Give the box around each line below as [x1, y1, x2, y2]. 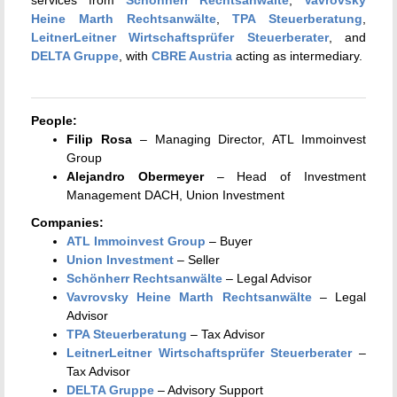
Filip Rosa [66, 131, 132, 146]
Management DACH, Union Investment [66, 187, 284, 202]
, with [119, 48, 152, 63]
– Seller [174, 252, 220, 267]
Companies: [31, 214, 104, 230]
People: [31, 113, 77, 128]
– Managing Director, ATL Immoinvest [131, 131, 367, 146]
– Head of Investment [203, 168, 367, 183]
